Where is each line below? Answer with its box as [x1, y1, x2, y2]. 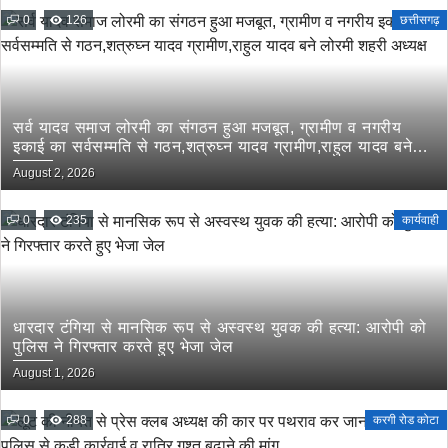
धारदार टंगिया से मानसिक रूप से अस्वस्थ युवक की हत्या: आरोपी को [13, 319, 427, 336]
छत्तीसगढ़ [400, 13, 439, 27]
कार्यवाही [402, 213, 439, 227]
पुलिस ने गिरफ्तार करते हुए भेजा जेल [13, 338, 233, 355]
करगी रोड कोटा [373, 413, 439, 427]
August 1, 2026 [13, 366, 95, 380]
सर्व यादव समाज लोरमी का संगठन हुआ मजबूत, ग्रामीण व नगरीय [13, 119, 401, 136]
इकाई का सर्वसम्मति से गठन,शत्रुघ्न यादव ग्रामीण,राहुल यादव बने [13, 138, 412, 155]
